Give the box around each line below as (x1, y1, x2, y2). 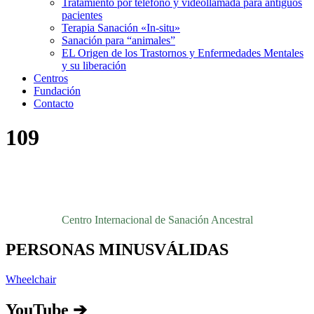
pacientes (62, 9, 102, 21)
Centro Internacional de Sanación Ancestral (61, 213, 253, 226)
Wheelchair (6, 273, 56, 285)
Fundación (34, 85, 81, 97)
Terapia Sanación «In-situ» (62, 22, 180, 34)
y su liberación (62, 60, 126, 71)
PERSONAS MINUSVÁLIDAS (6, 240, 228, 259)
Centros (34, 72, 68, 84)
